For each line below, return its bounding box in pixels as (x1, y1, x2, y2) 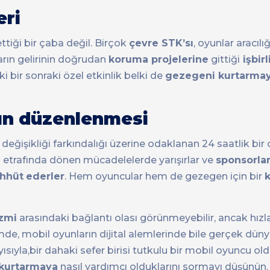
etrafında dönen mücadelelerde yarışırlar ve (3, 154, 216, 166)
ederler (26, 171, 64, 183)
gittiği (209, 54, 240, 66)
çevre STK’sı (129, 37, 193, 49)
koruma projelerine (108, 54, 209, 66)
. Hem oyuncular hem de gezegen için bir (64, 171, 265, 183)
